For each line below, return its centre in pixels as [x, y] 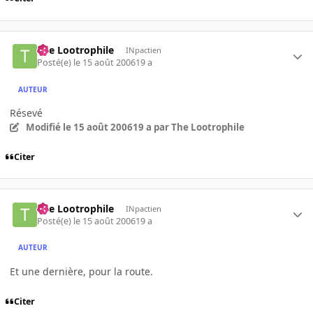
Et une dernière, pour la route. [81, 271]
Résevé [26, 113]
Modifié [44, 128]
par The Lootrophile [198, 128]
